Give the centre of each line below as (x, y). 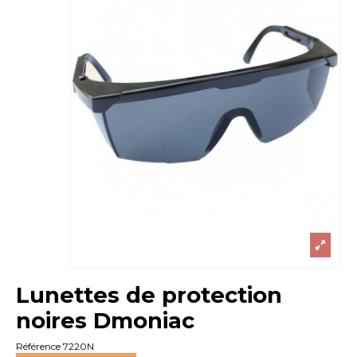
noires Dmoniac (106, 320)
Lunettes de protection (149, 294)
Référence (39, 347)
